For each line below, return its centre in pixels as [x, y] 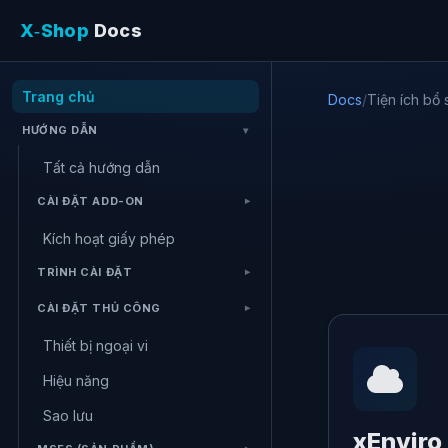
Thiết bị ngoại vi [95, 345]
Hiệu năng [76, 380]
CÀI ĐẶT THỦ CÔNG [99, 308]
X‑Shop [55, 30]
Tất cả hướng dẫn [101, 167]
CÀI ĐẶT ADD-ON [90, 201]
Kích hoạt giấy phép [109, 238]
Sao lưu [68, 415]
